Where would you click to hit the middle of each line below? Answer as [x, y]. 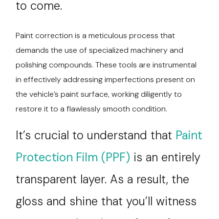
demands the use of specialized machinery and [100, 50]
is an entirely [165, 157]
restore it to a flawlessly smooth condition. [92, 109]
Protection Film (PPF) [73, 157]
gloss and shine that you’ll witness [106, 201]
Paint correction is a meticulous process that [96, 35]
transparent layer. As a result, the [103, 179]
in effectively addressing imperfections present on [106, 79]
